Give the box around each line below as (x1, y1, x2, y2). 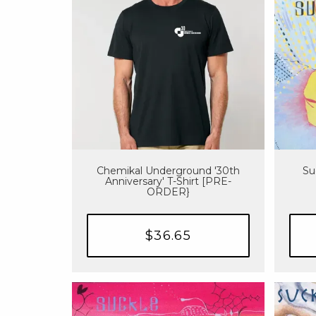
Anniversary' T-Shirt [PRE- (105, 174, 232, 188)
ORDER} (147, 185, 190, 198)
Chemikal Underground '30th (97, 164, 241, 177)
